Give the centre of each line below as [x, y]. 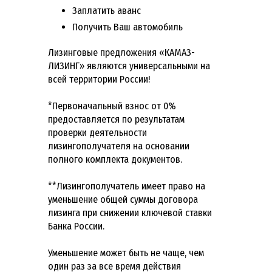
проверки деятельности [97, 133]
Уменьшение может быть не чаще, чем [126, 253]
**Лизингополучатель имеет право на [127, 186]
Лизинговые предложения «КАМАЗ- [121, 53]
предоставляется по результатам [116, 120]
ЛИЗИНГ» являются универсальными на [129, 66]
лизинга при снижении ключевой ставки [130, 213]
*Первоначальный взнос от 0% [112, 106]
